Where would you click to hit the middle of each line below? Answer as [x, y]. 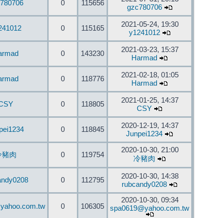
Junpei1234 [144, 134]
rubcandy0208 [144, 184]
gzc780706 [144, 7]
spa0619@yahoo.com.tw [150, 208]
